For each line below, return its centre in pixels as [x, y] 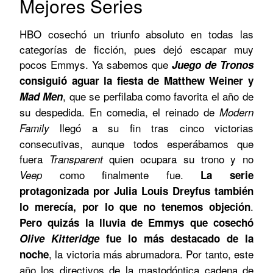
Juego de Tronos [213, 65]
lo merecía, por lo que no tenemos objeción [135, 207]
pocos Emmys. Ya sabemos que [96, 65]
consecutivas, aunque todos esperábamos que [136, 144]
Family [34, 128]
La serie [227, 175]
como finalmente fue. [122, 175]
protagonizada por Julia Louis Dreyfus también [136, 191]
